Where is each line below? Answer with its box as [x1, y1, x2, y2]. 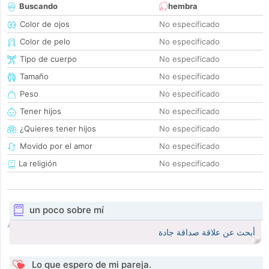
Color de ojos [20, 19, 70, 29]
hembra [168, 1, 198, 11]
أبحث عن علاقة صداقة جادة [159, 228, 255, 238]
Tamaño [20, 71, 49, 82]
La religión [16, 159, 57, 169]
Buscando [19, 1, 58, 11]
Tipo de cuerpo [20, 54, 77, 64]
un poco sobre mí [29, 204, 104, 216]
